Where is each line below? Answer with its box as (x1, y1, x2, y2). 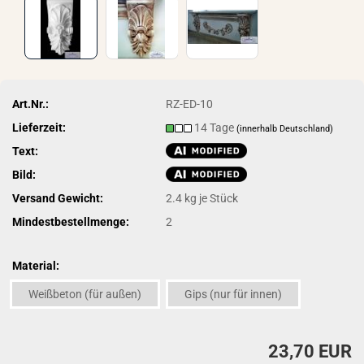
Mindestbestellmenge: (12, 214, 129, 228)
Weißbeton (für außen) (28, 288, 141, 301)
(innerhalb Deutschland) (236, 123, 334, 134)
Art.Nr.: (12, 97, 49, 110)
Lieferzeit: (12, 120, 66, 134)
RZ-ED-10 (166, 97, 214, 110)
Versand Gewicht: (12, 191, 103, 205)
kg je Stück (182, 191, 239, 205)
